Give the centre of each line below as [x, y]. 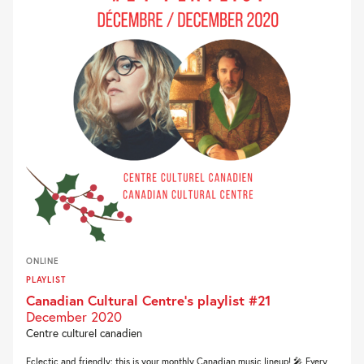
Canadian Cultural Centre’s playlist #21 [149, 301]
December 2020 [74, 317]
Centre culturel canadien [84, 334]
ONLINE [43, 261]
